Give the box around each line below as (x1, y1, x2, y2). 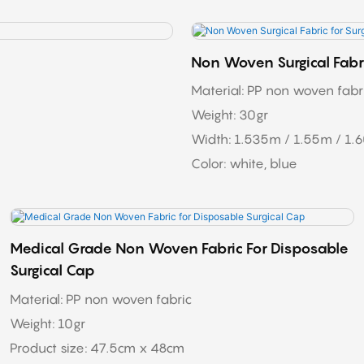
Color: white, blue (190, 155, 297, 172)
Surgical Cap (10, 261, 96, 279)
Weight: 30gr (190, 106, 271, 123)
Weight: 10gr (10, 314, 86, 331)
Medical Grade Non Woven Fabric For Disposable (10, 239, 349, 257)
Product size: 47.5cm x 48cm (10, 339, 188, 356)
